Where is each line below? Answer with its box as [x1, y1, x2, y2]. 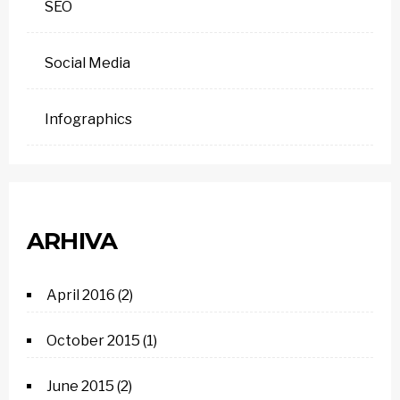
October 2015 [46, 332, 140, 349]
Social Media [45, 54, 130, 71]
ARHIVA [27, 227, 118, 255]
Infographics [45, 111, 132, 128]
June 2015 [46, 378, 114, 395]
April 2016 [46, 287, 115, 304]
